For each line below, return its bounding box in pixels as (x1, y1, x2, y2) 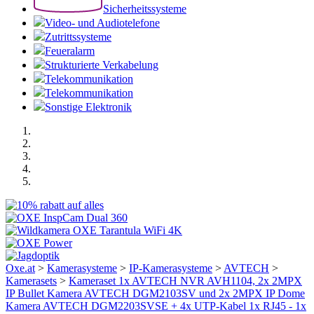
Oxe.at (6, 262, 35, 274)
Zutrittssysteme (45, 31, 111, 43)
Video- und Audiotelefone (45, 17, 160, 29)
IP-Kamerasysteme (129, 262, 212, 274)
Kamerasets (6, 275, 57, 287)
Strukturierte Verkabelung (45, 59, 158, 71)
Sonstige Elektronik (45, 101, 132, 113)
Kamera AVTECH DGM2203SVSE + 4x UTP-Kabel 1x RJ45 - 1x (6, 300, 306, 312)
